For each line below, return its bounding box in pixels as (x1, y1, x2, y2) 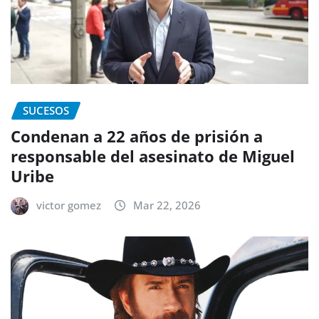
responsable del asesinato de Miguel (11, 145, 295, 167)
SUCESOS (23, 103, 69, 117)
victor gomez (36, 198, 101, 213)
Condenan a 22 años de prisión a (11, 125, 263, 147)
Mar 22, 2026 (133, 198, 201, 213)
